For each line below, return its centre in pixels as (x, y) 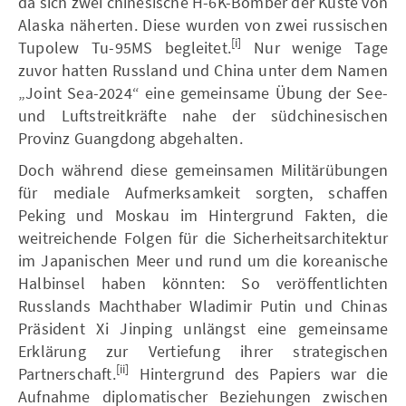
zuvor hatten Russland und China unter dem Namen (203, 70)
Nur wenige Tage (314, 47)
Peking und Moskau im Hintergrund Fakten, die (203, 215)
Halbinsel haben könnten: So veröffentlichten (203, 283)
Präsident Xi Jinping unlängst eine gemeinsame (203, 328)
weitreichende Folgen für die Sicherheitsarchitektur (203, 237)
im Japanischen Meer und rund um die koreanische (203, 260)
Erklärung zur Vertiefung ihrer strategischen (203, 351)
